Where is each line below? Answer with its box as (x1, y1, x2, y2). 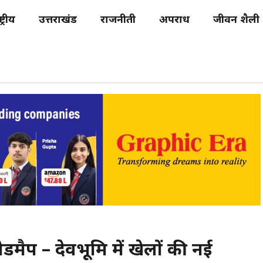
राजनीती (100, 14, 136, 27)
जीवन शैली (213, 14, 259, 27)
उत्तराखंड (39, 14, 77, 27)
